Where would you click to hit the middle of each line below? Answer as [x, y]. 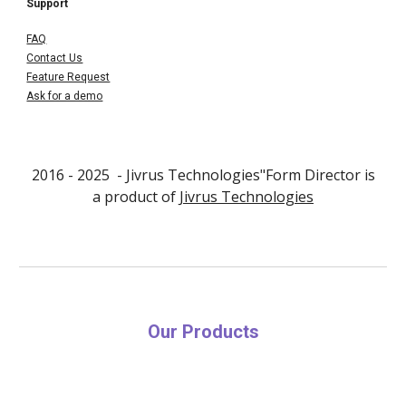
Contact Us [55, 58]
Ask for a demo [65, 96]
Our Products [203, 332]
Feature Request [68, 77]
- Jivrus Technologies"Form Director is [242, 175]
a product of [136, 197]
